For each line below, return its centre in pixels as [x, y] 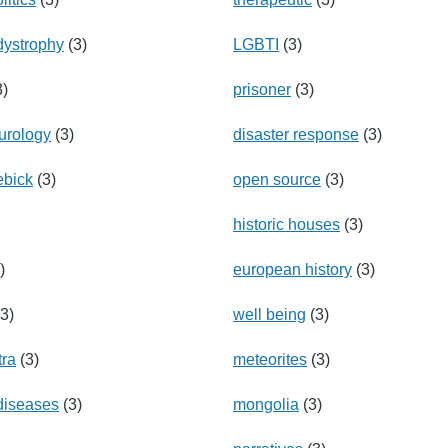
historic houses [286, 224]
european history [292, 269]
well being [269, 314]
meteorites [270, 359]
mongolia [266, 404]
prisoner [262, 89]
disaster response [296, 134]
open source [277, 179]
